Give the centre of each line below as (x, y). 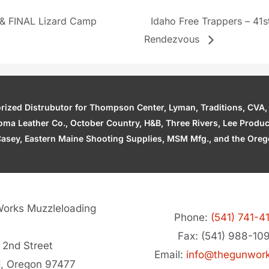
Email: (170, 255)
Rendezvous (174, 39)
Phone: (192, 218)
